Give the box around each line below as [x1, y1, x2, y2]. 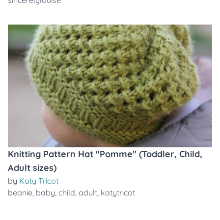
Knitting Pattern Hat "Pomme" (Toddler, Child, [8, 148, 202, 160]
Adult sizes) [8, 162, 56, 173]
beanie [8, 188, 32, 197]
